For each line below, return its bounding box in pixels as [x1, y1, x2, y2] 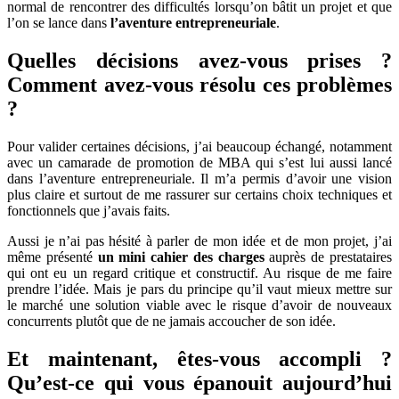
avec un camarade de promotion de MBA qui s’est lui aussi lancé [7, 154, 392, 170]
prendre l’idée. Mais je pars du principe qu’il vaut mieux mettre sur [7, 281, 392, 297]
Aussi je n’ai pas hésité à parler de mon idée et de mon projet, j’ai [7, 232, 392, 248]
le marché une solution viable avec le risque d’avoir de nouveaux [7, 297, 392, 313]
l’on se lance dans [7, 15, 107, 31]
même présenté [7, 248, 98, 265]
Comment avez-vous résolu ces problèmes [7, 72, 392, 96]
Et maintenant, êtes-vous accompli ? [7, 346, 392, 370]
